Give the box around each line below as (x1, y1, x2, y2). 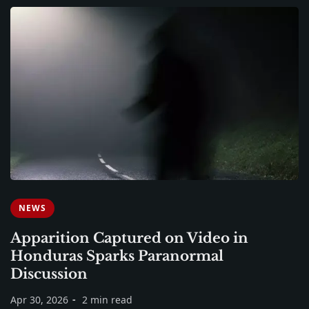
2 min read (82, 293, 132, 307)
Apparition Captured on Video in (10, 230, 248, 247)
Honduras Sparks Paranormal (10, 248, 223, 265)
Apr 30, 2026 (10, 293, 68, 307)
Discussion (10, 266, 88, 283)
